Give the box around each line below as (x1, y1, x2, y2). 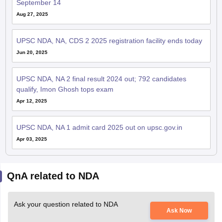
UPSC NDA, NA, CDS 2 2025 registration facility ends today (16, 36, 202, 45)
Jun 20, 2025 (16, 49, 48, 55)
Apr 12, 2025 (16, 98, 47, 104)
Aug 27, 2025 (16, 11, 48, 17)
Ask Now (166, 207, 192, 214)
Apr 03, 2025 (16, 136, 47, 142)
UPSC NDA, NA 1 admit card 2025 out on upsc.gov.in (16, 123, 182, 131)
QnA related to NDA (6, 170, 99, 181)
